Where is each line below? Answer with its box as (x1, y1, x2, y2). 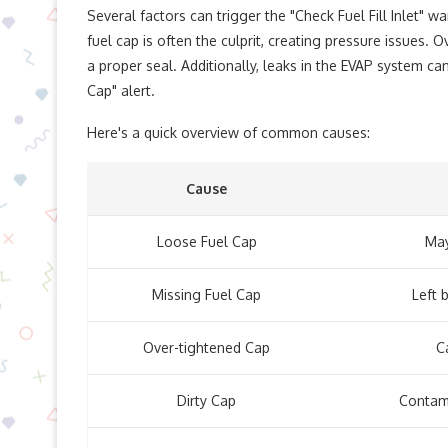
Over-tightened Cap (143, 339, 270, 356)
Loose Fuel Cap (156, 233, 257, 250)
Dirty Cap (177, 392, 236, 409)
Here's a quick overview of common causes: (87, 124, 370, 141)
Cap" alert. (87, 82, 155, 99)
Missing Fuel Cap (152, 286, 261, 303)
